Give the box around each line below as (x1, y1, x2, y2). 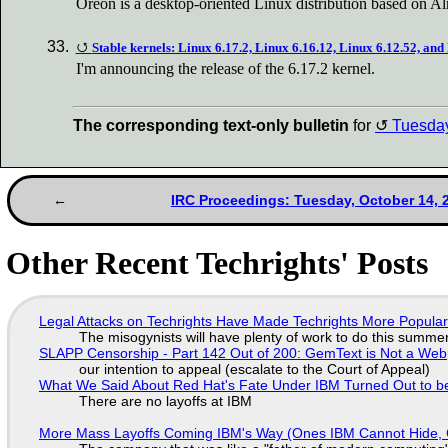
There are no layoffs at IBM (78, 392, 252, 409)
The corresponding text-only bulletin (73, 116, 349, 134)
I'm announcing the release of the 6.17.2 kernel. (76, 60, 376, 78)
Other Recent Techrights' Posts (6, 244, 429, 281)
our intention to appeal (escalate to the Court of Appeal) (78, 360, 430, 377)
